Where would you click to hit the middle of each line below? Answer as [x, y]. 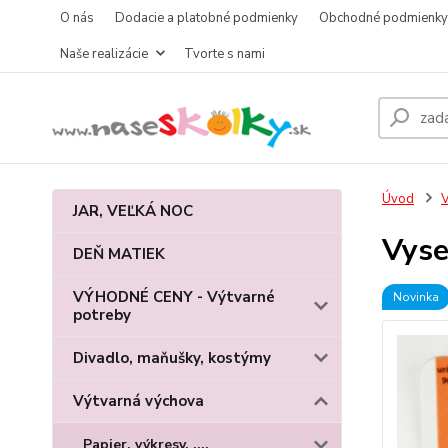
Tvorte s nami [224, 54]
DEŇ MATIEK [119, 254]
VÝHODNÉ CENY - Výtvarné [174, 297]
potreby [102, 315]
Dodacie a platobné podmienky [206, 18]
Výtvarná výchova [138, 401]
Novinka [415, 297]
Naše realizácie [104, 54]
